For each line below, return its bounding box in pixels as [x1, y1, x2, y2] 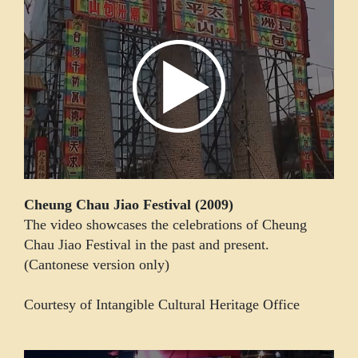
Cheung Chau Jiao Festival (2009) [24, 196, 233, 213]
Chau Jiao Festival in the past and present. [24, 236, 269, 253]
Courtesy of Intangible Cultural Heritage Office [24, 296, 300, 312]
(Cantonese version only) [24, 256, 169, 272]
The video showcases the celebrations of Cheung [24, 216, 307, 233]
